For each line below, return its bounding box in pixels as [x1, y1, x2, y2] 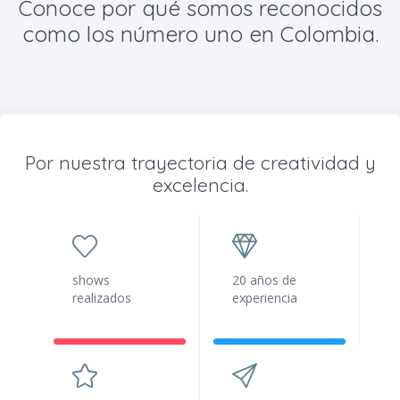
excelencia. [152, 173, 248, 197]
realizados [72, 289, 131, 307]
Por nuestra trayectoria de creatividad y [24, 151, 376, 175]
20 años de [232, 271, 296, 289]
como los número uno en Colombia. [21, 21, 379, 47]
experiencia [232, 289, 297, 307]
